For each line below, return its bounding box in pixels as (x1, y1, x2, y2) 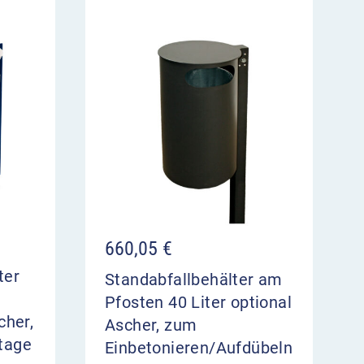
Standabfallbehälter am (105, 270, 283, 290)
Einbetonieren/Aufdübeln (105, 338, 293, 358)
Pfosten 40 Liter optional (105, 292, 292, 313)
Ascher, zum (105, 315, 197, 336)
